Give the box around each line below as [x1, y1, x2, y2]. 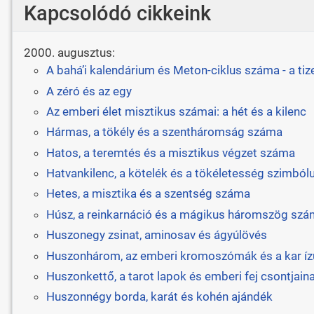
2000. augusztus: [23, 46, 115, 60]
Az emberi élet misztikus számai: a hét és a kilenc [46, 104, 306, 118]
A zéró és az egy [46, 83, 132, 98]
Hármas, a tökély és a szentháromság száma [46, 125, 282, 139]
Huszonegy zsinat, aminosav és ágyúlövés [46, 228, 267, 243]
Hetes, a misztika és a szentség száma [46, 186, 250, 201]
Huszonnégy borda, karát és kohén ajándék [46, 289, 273, 304]
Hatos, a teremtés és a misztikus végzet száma [46, 145, 295, 160]
